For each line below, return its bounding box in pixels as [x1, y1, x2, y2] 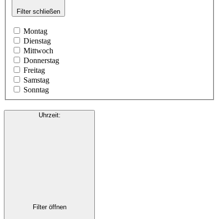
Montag [23, 26, 47, 35]
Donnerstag [23, 56, 59, 65]
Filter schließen [17, 7, 60, 15]
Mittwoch [23, 46, 53, 55]
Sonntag [23, 85, 49, 94]
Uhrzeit [38, 111, 59, 119]
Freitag [23, 66, 45, 74]
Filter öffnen [32, 203, 66, 211]
